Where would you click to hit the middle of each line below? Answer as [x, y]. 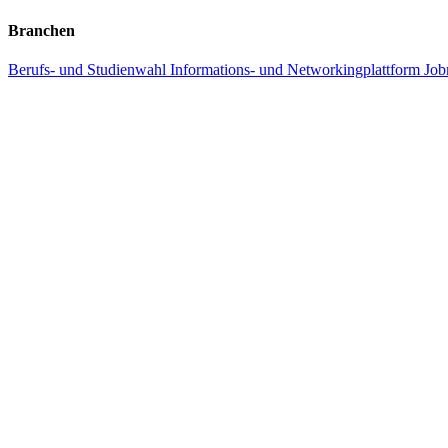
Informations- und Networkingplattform [297, 70]
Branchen [41, 31]
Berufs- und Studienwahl [89, 70]
